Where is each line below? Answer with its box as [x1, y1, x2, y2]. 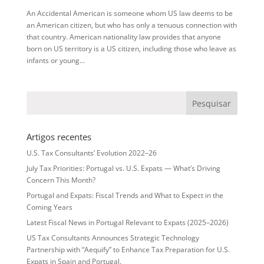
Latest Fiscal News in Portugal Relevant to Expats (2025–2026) [26, 217, 229, 227]
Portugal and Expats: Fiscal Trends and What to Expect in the [26, 190, 223, 200]
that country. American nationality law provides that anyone [26, 31, 221, 42]
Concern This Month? [26, 174, 95, 185]
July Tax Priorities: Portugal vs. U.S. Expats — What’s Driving [26, 163, 220, 173]
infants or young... [26, 55, 85, 65]
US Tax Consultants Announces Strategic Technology [26, 232, 199, 243]
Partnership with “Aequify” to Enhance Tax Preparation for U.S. [26, 244, 230, 255]
